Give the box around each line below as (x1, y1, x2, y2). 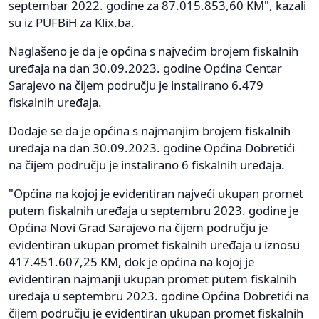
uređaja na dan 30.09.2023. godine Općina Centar (9, 59, 282, 76)
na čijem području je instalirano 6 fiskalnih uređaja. (9, 156, 285, 173)
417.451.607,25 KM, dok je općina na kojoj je (9, 253, 254, 270)
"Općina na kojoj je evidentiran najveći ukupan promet (9, 184, 303, 202)
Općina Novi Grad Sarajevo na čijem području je (9, 219, 268, 236)
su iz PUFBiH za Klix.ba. (9, 14, 135, 31)
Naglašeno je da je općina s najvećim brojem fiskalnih (9, 42, 298, 59)
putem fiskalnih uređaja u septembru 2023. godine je (9, 202, 298, 219)
